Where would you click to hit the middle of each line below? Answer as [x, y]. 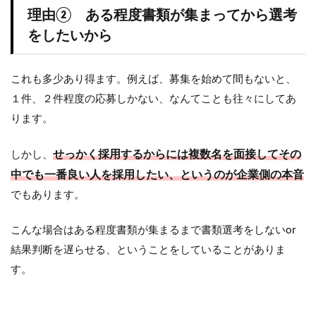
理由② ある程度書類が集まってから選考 [162, 15]
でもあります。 [48, 195]
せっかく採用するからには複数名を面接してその [177, 154]
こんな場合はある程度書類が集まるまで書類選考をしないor [153, 230]
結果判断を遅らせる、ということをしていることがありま [148, 250]
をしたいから [70, 36]
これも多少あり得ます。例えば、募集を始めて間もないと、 [153, 79]
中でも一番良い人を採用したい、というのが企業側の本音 [157, 175]
